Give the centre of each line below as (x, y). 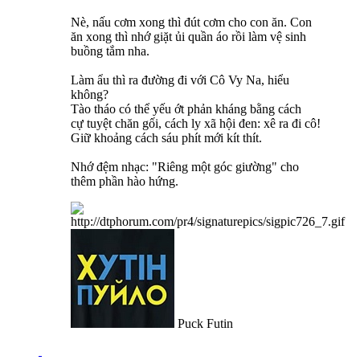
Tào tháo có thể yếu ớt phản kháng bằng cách (186, 108)
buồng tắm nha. (110, 51)
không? (90, 94)
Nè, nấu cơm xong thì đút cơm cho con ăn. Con (191, 22)
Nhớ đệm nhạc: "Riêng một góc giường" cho (185, 166)
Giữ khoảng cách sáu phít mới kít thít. (168, 137)
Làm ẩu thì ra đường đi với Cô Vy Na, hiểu (180, 80)
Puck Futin (204, 323)
